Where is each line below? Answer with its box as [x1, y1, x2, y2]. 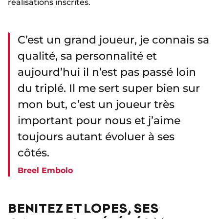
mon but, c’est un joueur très [18, 98, 175, 111]
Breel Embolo [18, 166, 73, 175]
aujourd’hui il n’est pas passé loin [18, 66, 196, 79]
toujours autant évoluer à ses [18, 130, 175, 144]
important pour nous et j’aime [18, 114, 180, 128]
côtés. [18, 146, 52, 160]
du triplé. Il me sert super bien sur [18, 82, 200, 95]
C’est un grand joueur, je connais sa [18, 33, 209, 47]
